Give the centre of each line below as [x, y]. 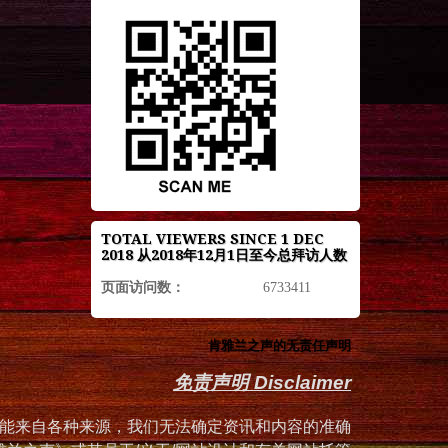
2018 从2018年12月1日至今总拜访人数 [223, 255]
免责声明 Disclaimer [262, 383]
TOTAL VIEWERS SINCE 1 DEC [212, 239]
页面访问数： [142, 288]
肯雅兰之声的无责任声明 [279, 346]
